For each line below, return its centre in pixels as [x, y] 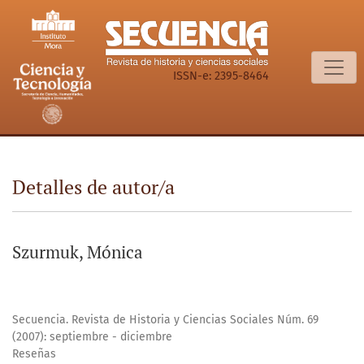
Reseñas [34, 354]
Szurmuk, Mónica [78, 252]
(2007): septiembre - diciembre [92, 337]
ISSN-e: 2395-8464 [221, 76]
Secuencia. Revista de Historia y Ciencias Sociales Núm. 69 [165, 320]
